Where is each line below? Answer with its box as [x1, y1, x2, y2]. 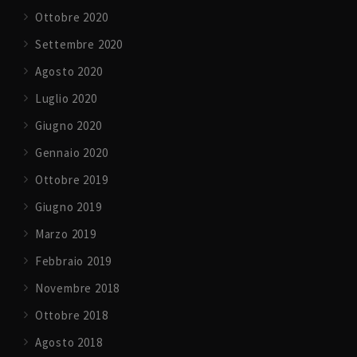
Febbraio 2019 [34, 253, 112, 269]
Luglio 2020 [34, 91, 97, 106]
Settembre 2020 [34, 37, 124, 52]
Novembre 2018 [34, 280, 120, 296]
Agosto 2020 [34, 64, 103, 79]
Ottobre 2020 [34, 10, 108, 25]
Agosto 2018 [34, 335, 103, 350]
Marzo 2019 [34, 226, 96, 241]
